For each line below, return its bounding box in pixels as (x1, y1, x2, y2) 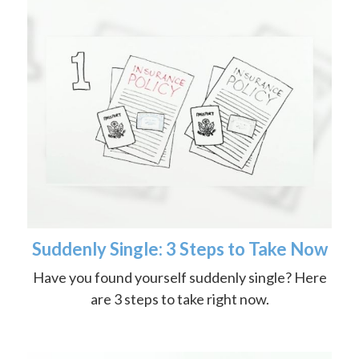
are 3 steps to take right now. (90, 289, 269, 308)
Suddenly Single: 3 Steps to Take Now (31, 237, 328, 260)
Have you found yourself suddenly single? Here (32, 268, 327, 286)
